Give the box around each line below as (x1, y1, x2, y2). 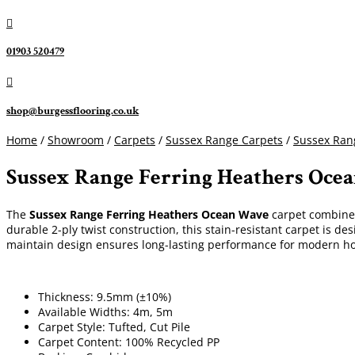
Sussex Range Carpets (166, 132, 283, 148)
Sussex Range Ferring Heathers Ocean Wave (26, 206, 269, 222)
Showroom (48, 132, 104, 148)
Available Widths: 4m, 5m (38, 303, 173, 319)
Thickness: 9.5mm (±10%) (38, 288, 171, 304)
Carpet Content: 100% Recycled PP (38, 334, 219, 349)
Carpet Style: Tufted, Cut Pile (38, 319, 190, 334)
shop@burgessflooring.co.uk (6, 103, 139, 118)
